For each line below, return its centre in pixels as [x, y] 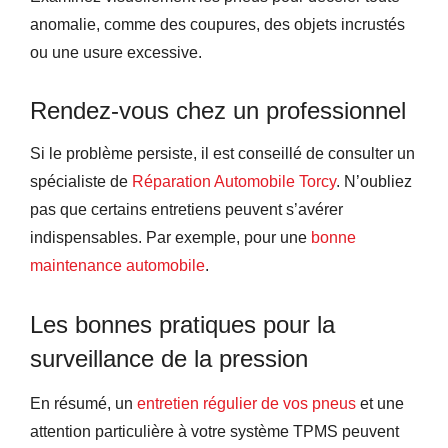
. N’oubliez [374, 181]
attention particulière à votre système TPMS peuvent [214, 431]
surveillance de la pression [169, 358]
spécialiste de [81, 181]
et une [380, 403]
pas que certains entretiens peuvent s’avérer [186, 209]
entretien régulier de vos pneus [246, 403]
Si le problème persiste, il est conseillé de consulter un [222, 153]
